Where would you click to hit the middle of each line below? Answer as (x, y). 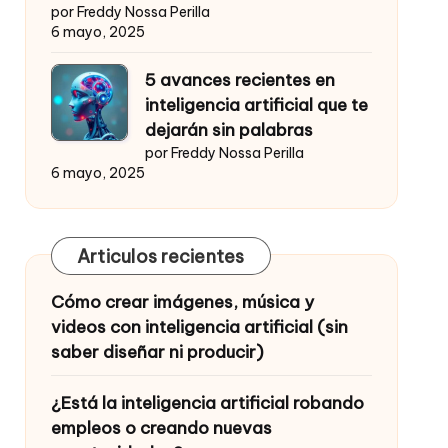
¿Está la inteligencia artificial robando (207, 403)
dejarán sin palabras (228, 130)
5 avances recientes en (239, 80)
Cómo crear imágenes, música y (182, 302)
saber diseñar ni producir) (157, 352)
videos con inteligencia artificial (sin (199, 327)
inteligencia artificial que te (256, 105)
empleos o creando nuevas (161, 428)
